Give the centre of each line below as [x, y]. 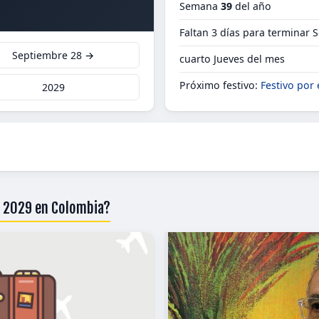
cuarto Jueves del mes [232, 59]
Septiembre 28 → [53, 55]
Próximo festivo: [220, 85]
